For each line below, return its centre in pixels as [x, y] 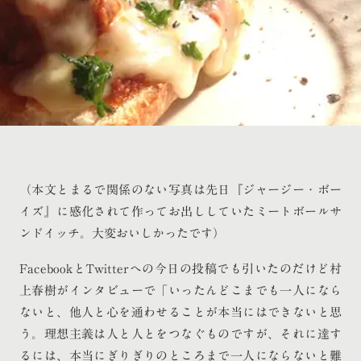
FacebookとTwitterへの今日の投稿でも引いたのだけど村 [180, 269]
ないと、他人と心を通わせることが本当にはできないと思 [180, 313]
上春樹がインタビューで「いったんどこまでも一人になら [180, 291]
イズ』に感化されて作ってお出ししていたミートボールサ [180, 211]
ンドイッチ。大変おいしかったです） [122, 233]
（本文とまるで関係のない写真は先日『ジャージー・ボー [180, 189]
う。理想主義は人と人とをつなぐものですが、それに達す [180, 334]
